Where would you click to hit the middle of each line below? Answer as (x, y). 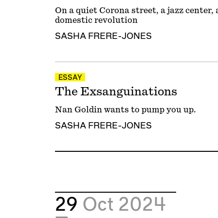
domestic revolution (96, 20)
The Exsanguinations (116, 92)
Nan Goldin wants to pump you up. (125, 109)
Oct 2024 (124, 205)
